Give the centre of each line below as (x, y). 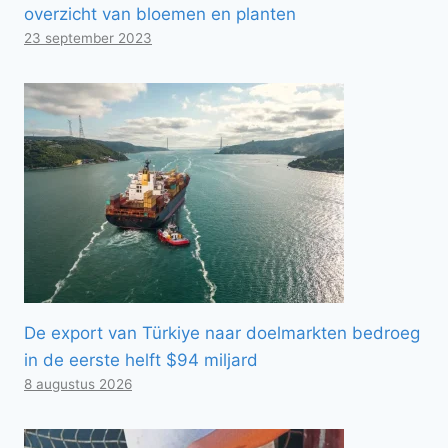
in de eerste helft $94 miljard (141, 359)
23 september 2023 (88, 37)
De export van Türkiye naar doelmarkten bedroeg (222, 332)
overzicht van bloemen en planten (160, 13)
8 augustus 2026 (78, 383)
